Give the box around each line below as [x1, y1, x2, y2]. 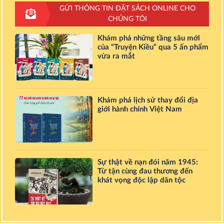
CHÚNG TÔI [107, 15, 147, 22]
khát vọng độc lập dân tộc [97, 176, 186, 184]
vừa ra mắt [97, 52, 135, 60]
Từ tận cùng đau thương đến [97, 167, 193, 175]
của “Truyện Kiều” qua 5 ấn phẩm [97, 43, 209, 51]
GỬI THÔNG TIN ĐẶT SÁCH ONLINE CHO [59, 4, 195, 12]
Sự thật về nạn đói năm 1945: [97, 158, 198, 166]
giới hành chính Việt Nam [97, 105, 182, 113]
